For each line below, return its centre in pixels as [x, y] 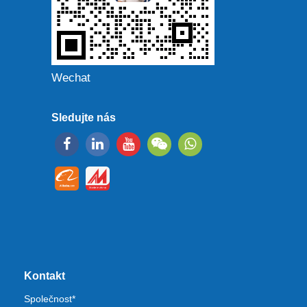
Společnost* [50, 299]
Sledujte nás [84, 118]
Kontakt [45, 276]
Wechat [71, 78]
